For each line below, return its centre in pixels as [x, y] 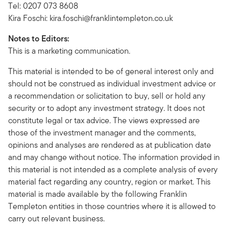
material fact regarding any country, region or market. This [109, 182]
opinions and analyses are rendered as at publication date [110, 145]
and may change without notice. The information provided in [114, 157]
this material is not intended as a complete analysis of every [113, 169]
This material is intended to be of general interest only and [111, 71]
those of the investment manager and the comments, [102, 133]
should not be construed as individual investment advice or [112, 84]
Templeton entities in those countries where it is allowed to [112, 206]
